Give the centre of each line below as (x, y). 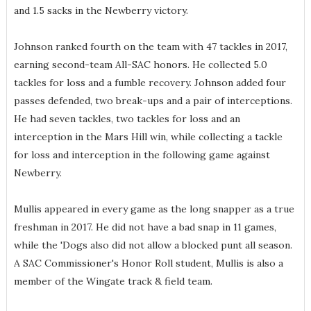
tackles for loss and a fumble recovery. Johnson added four (150, 83)
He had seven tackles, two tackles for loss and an (127, 119)
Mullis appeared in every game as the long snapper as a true (154, 209)
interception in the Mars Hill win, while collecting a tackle (148, 137)
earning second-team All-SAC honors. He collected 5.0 (140, 65)
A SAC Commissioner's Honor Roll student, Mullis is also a (148, 263)
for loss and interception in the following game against (142, 155)
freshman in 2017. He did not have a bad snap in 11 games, (145, 227)
